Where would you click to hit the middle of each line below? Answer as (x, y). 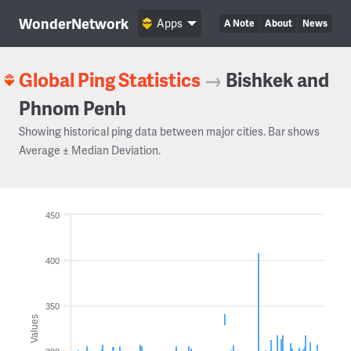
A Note (239, 23)
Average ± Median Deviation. (90, 150)
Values (34, 328)
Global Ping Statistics (110, 80)
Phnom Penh (72, 108)
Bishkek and (277, 80)
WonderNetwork (74, 23)
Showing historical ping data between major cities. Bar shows (169, 131)
